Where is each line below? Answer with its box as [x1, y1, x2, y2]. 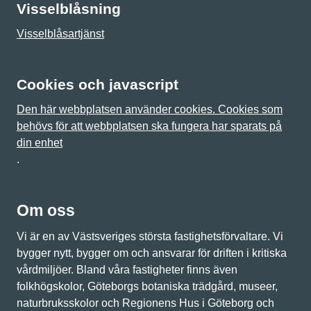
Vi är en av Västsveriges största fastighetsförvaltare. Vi [17, 230, 283, 242]
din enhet [17, 137, 62, 149]
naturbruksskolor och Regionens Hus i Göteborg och [17, 297, 274, 309]
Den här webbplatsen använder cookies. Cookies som [17, 103, 283, 115]
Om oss [17, 201, 75, 219]
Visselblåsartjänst [17, 28, 104, 40]
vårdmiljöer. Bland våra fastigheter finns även [17, 264, 237, 276]
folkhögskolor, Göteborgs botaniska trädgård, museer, [17, 280, 278, 292]
